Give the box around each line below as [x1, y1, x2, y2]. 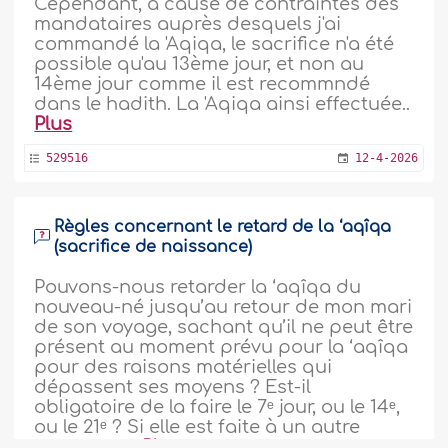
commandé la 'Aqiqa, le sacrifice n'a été [34, 33, 395, 54]
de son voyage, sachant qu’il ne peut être [34, 316, 414, 337]
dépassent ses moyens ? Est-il [34, 376, 312, 397]
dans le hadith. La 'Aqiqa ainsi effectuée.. [34, 93, 411, 114]
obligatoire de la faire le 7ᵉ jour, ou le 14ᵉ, [34, 396, 401, 417]
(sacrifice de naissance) [54, 237, 253, 256]
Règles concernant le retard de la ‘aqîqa [54, 217, 392, 236]
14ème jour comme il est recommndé [34, 73, 371, 94]
